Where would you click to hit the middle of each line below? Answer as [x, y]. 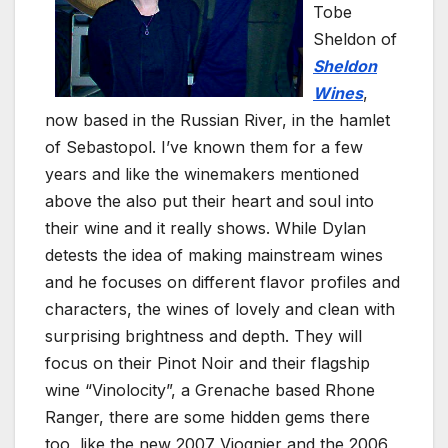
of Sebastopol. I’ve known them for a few [204, 147]
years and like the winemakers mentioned [202, 174]
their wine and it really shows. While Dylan [205, 228]
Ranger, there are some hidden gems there [207, 417]
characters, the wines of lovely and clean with [220, 309]
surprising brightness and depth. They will [203, 336]
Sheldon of [355, 39]
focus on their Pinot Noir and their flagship [207, 363]
